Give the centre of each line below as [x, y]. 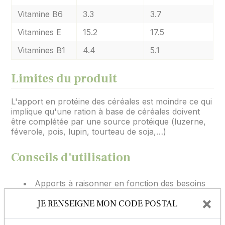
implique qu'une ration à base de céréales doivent [106, 111]
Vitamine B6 [40, 14]
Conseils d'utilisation [71, 157]
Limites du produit [64, 79]
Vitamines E [40, 32]
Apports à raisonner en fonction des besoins [120, 183]
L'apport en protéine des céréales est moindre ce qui [112, 101]
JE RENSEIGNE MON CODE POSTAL [107, 203]
